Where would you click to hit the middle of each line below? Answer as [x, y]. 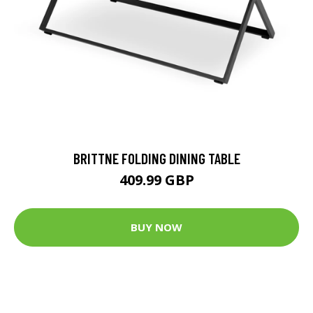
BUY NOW [156, 227]
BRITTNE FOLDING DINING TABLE [156, 158]
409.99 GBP [156, 180]
